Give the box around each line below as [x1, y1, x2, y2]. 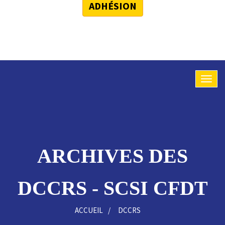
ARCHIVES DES [37, 145, 188, 167]
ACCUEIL [74, 205, 103, 215]
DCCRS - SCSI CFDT [17, 177, 208, 199]
